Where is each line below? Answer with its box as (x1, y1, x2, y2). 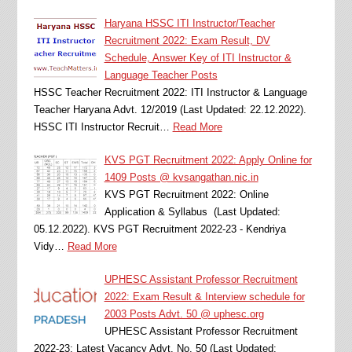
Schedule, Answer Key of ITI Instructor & (104, 51, 291, 64)
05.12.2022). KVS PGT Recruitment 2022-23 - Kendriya (33, 222, 286, 235)
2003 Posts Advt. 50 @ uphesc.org (104, 307, 264, 320)
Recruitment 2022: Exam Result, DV (104, 34, 270, 46)
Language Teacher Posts (104, 68, 218, 81)
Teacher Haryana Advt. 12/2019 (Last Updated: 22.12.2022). (33, 103, 306, 115)
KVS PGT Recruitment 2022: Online (104, 188, 269, 200)
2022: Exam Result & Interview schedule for (104, 290, 305, 302)
